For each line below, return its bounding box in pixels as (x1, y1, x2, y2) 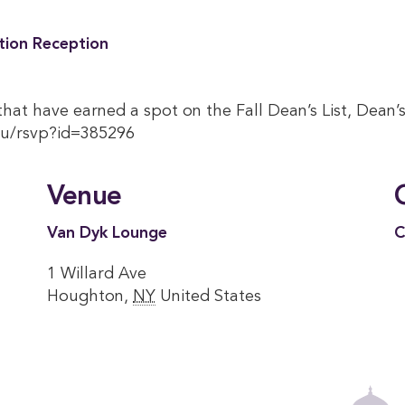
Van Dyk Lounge (47, 225, 167, 241)
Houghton (47, 288, 124, 305)
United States (160, 288, 261, 305)
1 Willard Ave (47, 266, 146, 282)
